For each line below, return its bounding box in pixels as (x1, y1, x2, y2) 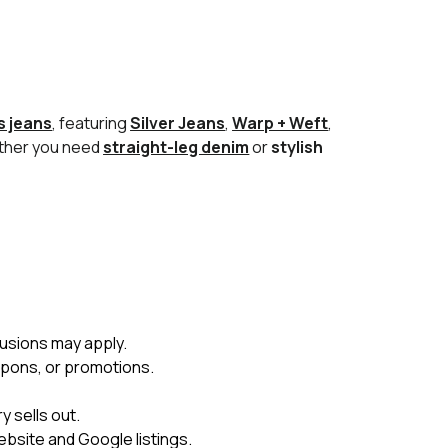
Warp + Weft (232, 112, 329, 134)
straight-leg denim (103, 136, 250, 158)
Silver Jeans (130, 112, 226, 134)
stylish (271, 136, 324, 158)
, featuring (52, 112, 131, 134)
